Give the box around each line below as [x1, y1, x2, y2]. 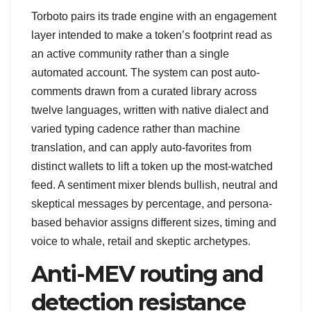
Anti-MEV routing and [31, 260, 262, 288]
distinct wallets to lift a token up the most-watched [31, 160, 273, 173]
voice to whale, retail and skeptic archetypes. [31, 235, 251, 248]
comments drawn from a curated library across [31, 85, 257, 98]
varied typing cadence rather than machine [31, 123, 240, 135]
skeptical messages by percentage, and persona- [31, 198, 272, 210]
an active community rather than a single [31, 48, 229, 60]
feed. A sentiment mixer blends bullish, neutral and [31, 179, 278, 192]
